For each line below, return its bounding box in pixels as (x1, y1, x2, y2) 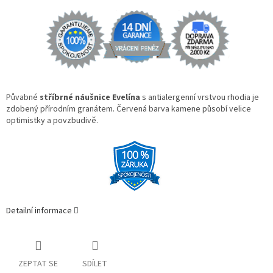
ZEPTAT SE (18, 257, 58, 270)
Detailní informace (6, 205, 72, 218)
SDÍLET (82, 257, 107, 270)
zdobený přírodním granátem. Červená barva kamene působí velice (6, 103, 251, 116)
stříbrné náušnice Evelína (40, 91, 140, 104)
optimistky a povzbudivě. (6, 115, 98, 127)
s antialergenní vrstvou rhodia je (140, 91, 259, 104)
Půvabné (6, 91, 40, 104)
